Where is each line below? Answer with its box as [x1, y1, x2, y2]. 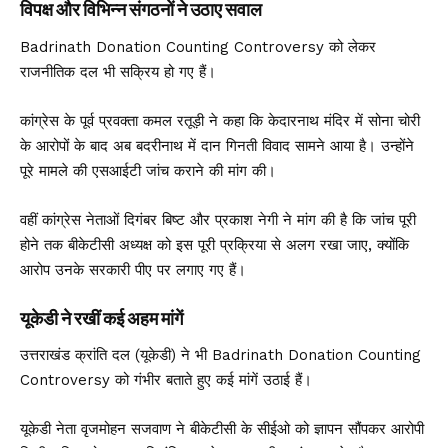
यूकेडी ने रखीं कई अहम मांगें [20, 307, 183, 330]
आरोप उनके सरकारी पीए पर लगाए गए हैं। [20, 260, 246, 279]
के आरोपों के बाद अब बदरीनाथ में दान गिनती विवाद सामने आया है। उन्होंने [20, 136, 414, 155]
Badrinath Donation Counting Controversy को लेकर [20, 37, 376, 56]
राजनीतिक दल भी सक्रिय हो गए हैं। [20, 62, 216, 81]
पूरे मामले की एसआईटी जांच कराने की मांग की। [20, 161, 276, 180]
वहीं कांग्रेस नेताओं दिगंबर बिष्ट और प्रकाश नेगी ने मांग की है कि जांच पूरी [20, 210, 416, 229]
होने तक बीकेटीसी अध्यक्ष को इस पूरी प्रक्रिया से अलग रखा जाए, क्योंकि [20, 235, 409, 254]
